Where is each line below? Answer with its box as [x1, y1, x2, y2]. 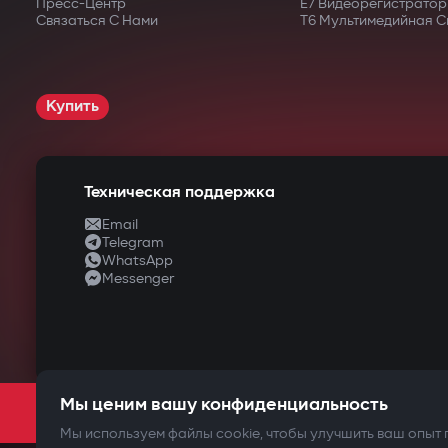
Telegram [102, 233, 164, 251]
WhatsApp [102, 251, 173, 269]
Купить [46, 97, 99, 116]
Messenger [102, 269, 174, 287]
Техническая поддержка [84, 183, 275, 202]
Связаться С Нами [36, 12, 158, 29]
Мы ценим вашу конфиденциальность [60, 394, 388, 415]
